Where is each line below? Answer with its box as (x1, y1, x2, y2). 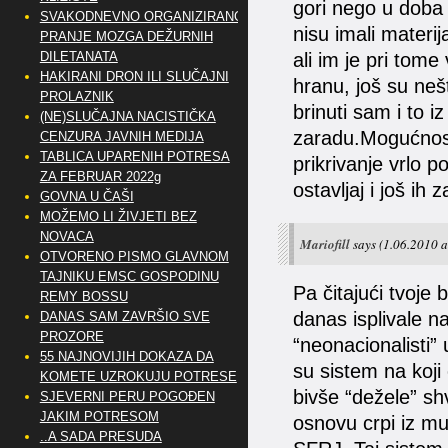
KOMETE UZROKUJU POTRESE (39, 369, 237, 384)
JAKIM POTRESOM (39, 409, 159, 424)
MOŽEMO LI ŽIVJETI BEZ (39, 209, 197, 224)
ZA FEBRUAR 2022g (39, 169, 161, 184)
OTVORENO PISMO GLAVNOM (39, 249, 229, 264)
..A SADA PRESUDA (39, 429, 162, 444)
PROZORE (39, 329, 104, 344)
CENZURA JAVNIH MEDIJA (39, 129, 204, 144)
